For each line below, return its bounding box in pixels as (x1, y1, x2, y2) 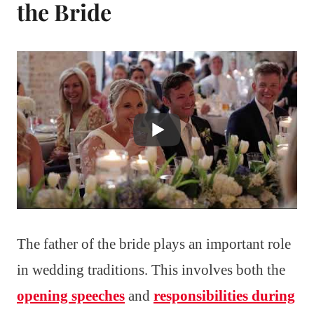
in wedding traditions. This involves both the (17, 261, 285, 278)
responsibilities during (153, 287, 295, 304)
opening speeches (17, 287, 125, 304)
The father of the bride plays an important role (17, 235, 291, 252)
